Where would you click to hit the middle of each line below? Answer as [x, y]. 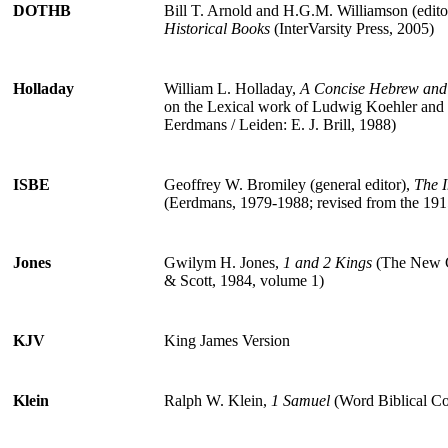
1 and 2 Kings [327, 262]
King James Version [227, 340]
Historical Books [217, 28]
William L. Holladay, [232, 88]
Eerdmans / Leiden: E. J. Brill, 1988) [280, 124]
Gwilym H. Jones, [223, 262]
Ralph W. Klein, [217, 400]
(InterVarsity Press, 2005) [352, 28]
